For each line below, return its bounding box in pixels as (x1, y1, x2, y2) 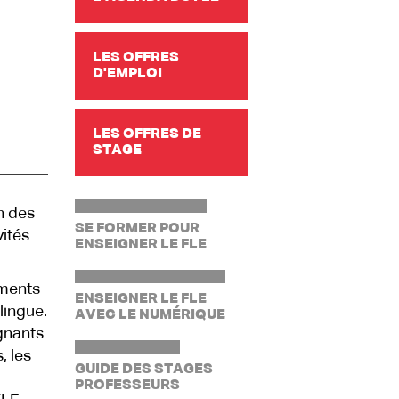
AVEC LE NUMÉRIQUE (74, 308, 225, 322)
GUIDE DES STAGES (74, 362, 213, 377)
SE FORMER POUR (74, 222, 199, 236)
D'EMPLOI (92, 67, 162, 81)
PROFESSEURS (74, 379, 180, 393)
